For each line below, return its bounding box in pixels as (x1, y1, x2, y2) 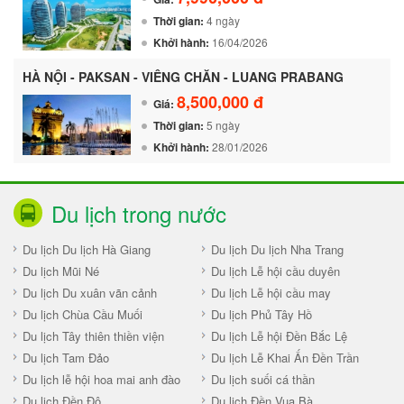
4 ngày (207, 12, 240, 28)
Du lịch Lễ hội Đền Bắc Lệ (211, 326, 347, 344)
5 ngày (207, 116, 240, 133)
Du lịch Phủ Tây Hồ (211, 305, 312, 323)
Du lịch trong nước (51, 197, 226, 229)
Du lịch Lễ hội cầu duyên (211, 262, 340, 280)
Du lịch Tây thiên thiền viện (23, 326, 164, 344)
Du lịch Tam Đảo (23, 348, 109, 366)
